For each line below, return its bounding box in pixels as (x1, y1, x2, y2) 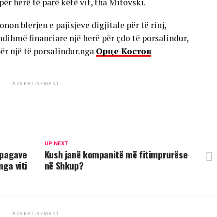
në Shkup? (44, 158, 84, 172)
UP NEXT (44, 140, 68, 147)
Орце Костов (96, 46, 151, 57)
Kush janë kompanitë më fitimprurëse (44, 147, 188, 161)
